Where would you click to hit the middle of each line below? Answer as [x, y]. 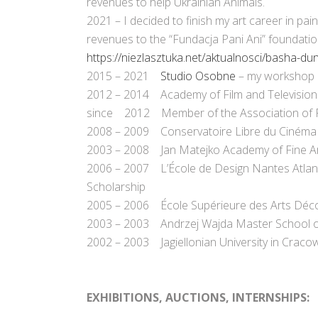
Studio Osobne [198, 76]
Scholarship [116, 187]
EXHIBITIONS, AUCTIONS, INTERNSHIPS [197, 298]
